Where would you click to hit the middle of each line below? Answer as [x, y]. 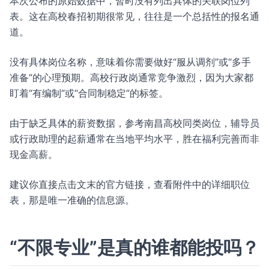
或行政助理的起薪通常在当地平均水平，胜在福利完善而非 [134, 139]
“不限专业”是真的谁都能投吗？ [134, 247]
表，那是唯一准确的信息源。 [72, 200]
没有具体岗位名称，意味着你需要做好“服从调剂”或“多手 [130, 62]
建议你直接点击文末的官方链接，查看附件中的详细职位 [130, 184]
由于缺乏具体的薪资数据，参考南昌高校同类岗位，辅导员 [134, 123]
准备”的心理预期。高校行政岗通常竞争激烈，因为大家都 [131, 77]
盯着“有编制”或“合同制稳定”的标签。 [89, 93]
